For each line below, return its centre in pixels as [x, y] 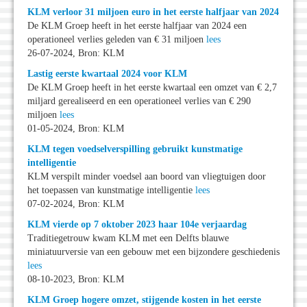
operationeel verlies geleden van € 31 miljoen [117, 40]
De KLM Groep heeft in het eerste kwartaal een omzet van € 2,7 [152, 88]
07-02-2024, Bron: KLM [76, 204]
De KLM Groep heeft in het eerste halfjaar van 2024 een [137, 26]
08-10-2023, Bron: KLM [76, 280]
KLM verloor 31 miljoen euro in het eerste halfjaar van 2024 [153, 12]
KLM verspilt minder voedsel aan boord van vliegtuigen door [147, 177]
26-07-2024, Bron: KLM [76, 53]
